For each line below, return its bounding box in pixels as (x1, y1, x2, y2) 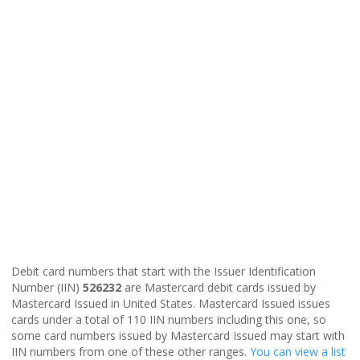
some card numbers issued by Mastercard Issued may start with (11, 327, 345, 343)
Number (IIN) (11, 279, 83, 295)
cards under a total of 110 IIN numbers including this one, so (11, 311, 326, 327)
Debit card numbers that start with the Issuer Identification (11, 263, 316, 279)
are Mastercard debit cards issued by (121, 279, 316, 295)
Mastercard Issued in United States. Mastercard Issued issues (11, 295, 330, 311)
